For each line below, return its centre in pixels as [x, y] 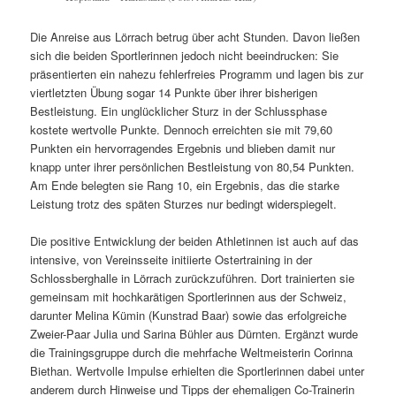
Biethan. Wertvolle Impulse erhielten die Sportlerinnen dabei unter [198, 371]
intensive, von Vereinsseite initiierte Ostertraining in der [171, 259]
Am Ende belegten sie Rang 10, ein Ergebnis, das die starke [185, 185]
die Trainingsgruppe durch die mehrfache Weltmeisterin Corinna [192, 352]
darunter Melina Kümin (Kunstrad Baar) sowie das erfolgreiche [189, 315]
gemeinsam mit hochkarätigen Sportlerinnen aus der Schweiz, [189, 297]
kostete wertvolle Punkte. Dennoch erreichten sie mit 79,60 [182, 129]
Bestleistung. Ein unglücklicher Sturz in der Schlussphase [179, 110]
